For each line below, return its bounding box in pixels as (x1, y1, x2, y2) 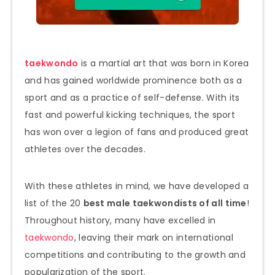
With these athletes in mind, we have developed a (25, 179, 249, 192)
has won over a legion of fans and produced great (25, 125, 249, 138)
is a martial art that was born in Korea (78, 56, 249, 69)
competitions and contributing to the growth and (25, 248, 246, 261)
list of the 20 (25, 196, 83, 209)
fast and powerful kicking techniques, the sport (25, 108, 236, 121)
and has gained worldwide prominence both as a (25, 74, 242, 87)
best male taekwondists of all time (83, 196, 247, 209)
